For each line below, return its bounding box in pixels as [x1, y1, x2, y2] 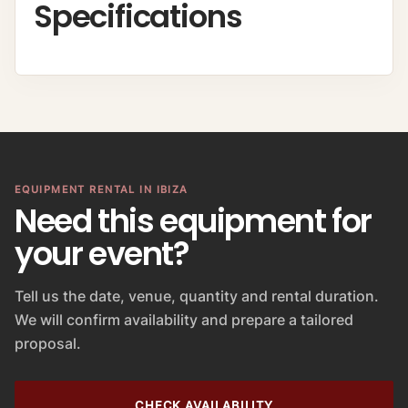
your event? [15, 231, 189, 277]
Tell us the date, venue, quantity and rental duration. [15, 287, 379, 306]
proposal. [15, 334, 81, 353]
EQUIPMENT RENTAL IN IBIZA [15, 183, 189, 197]
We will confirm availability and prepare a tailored [15, 311, 353, 330]
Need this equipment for [15, 199, 372, 244]
